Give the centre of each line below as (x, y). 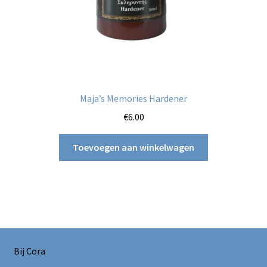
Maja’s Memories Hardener (133, 99)
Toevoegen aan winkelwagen (133, 147)
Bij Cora (29, 251)
